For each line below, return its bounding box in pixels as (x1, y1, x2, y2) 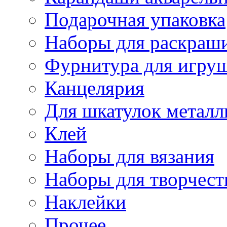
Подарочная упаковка (45, 8, 225, 30)
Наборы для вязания (45, 145, 214, 167)
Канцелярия (45, 77, 144, 99)
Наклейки (45, 191, 126, 213)
